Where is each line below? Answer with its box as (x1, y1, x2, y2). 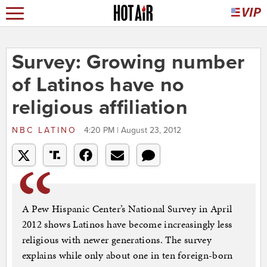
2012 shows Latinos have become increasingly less (21, 217, 232, 232)
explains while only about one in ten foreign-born (21, 248, 233, 263)
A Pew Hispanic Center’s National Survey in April (21, 201, 232, 216)
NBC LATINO (11, 125, 81, 136)
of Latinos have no (11, 73, 185, 98)
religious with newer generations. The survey (21, 232, 212, 247)
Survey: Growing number (11, 50, 245, 75)
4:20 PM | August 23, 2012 (83, 125, 181, 136)
